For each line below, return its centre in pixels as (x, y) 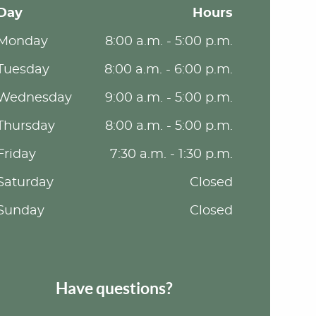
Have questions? (115, 288)
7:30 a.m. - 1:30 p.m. (171, 154)
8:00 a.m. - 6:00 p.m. (168, 70)
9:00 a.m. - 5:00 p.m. (169, 98)
